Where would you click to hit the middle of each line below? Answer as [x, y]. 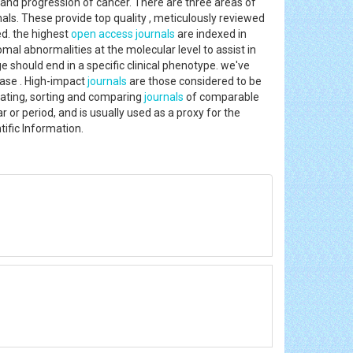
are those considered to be [194, 81]
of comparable [221, 97]
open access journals [123, 33]
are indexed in [211, 33]
